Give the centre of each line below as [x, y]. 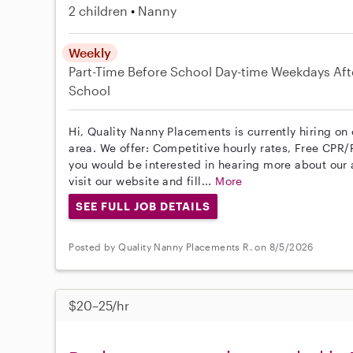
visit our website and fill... [142, 181]
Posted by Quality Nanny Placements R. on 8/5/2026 [191, 247]
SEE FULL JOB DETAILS [143, 206]
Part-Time [98, 71]
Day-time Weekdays [273, 71]
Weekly [90, 52]
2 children [98, 11]
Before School [170, 71]
